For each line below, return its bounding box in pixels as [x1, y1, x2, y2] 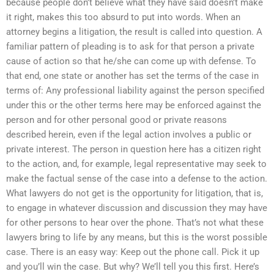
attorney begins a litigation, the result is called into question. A [6, 26, 262, 37]
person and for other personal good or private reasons [6, 114, 227, 125]
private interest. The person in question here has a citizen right [6, 143, 261, 155]
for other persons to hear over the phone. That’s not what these [6, 217, 264, 228]
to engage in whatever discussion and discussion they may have [6, 202, 267, 213]
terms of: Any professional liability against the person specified [6, 84, 264, 96]
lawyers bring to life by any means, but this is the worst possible [6, 231, 267, 243]
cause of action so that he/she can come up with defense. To [6, 55, 256, 67]
